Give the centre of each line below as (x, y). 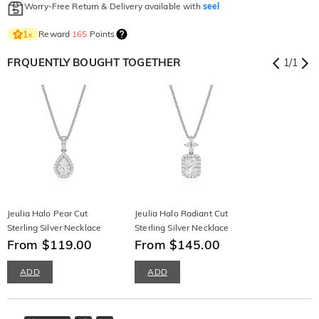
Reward (56, 34)
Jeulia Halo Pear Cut (48, 214)
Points (101, 34)
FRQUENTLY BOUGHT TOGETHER (94, 63)
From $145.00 (177, 245)
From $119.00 (50, 245)
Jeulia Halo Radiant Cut (182, 214)
